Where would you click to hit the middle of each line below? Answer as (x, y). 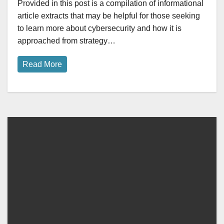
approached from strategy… (66, 41)
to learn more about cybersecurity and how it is (99, 28)
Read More (42, 64)
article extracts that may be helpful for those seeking (109, 16)
